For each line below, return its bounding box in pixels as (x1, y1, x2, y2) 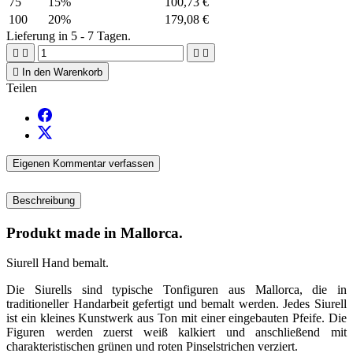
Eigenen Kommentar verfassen (13, 157, 154, 169)
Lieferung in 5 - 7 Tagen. (6, 28, 131, 43)
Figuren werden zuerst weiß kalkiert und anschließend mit (6, 325, 347, 340)
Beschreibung (13, 194, 75, 206)
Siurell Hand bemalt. (6, 256, 109, 270)
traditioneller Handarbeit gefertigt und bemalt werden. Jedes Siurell (6, 297, 347, 311)
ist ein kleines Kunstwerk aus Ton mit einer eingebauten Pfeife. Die (6, 311, 347, 325)
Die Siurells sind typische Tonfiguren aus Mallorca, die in (6, 283, 347, 297)
